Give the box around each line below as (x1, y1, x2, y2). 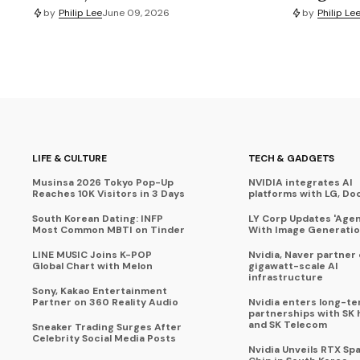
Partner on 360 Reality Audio (32, 296, 178, 309)
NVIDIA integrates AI (247, 176, 353, 190)
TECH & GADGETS (247, 152, 335, 166)
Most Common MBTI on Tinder (32, 223, 185, 237)
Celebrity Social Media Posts (32, 332, 176, 346)
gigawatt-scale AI (247, 260, 338, 273)
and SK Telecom (247, 318, 327, 332)
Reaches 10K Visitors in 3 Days (32, 187, 185, 201)
